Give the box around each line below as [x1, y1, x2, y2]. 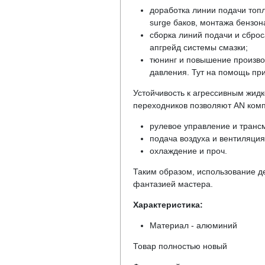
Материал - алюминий [149, 221, 237, 231]
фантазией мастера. [132, 179, 213, 189]
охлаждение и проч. [149, 146, 227, 156]
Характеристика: [132, 200, 203, 210]
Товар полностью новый [132, 241, 227, 251]
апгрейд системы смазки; [149, 43, 248, 53]
